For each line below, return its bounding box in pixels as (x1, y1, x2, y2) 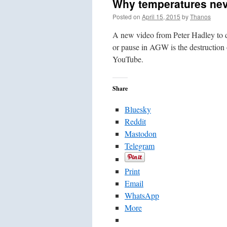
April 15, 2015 (142, 12, 180, 21)
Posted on (112, 12, 140, 21)
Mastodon (125, 128, 157, 139)
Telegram (125, 140, 155, 151)
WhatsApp (125, 190, 159, 201)
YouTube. (112, 54, 143, 64)
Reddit (125, 116, 146, 127)
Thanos (190, 12, 211, 21)
